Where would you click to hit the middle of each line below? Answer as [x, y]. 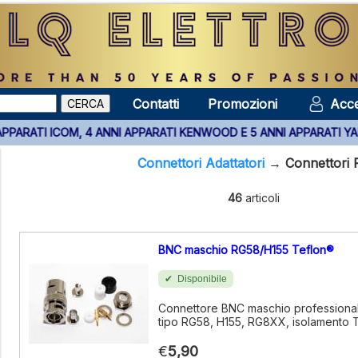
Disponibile [202, 279]
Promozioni [243, 104]
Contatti [155, 104]
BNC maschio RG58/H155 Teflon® [246, 250]
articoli [261, 198]
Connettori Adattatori [201, 163]
